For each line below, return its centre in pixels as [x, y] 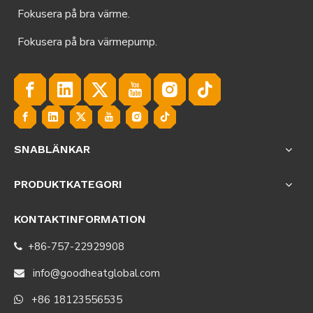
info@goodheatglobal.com [96, 273]
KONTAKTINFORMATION [80, 219]
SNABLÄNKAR [52, 149]
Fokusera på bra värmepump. [87, 42]
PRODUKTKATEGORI [68, 184]
